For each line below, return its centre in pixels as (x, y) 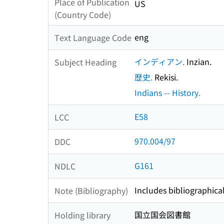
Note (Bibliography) (91, 190)
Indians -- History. (167, 93)
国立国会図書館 (162, 215)
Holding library (82, 215)
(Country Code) (83, 15)
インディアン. (159, 62)
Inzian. (198, 62)
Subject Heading (85, 62)
